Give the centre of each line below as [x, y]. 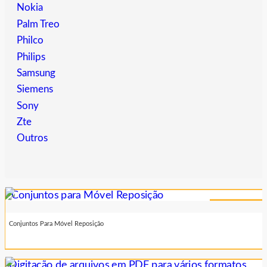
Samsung [36, 73]
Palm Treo [38, 24]
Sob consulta [236, 205]
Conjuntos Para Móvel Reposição [56, 224]
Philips [31, 57]
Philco [30, 41]
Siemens [35, 89]
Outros [32, 138]
